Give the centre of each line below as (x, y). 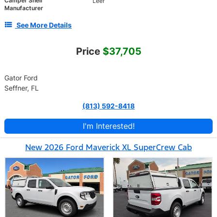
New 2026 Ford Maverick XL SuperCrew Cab (108, 147)
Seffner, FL (22, 88)
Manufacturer (24, 8)
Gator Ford (21, 77)
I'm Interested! (108, 126)
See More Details (44, 25)
